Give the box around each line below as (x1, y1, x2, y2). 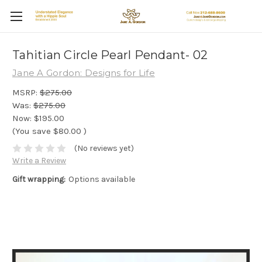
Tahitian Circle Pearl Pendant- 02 (12, 48, 208, 63)
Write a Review (12, 156, 66, 166)
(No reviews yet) (74, 143, 134, 154)
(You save (12, 125, 51, 136)
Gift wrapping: (12, 174, 65, 185)
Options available (68, 174, 135, 185)
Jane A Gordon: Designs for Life (12, 67, 155, 78)
